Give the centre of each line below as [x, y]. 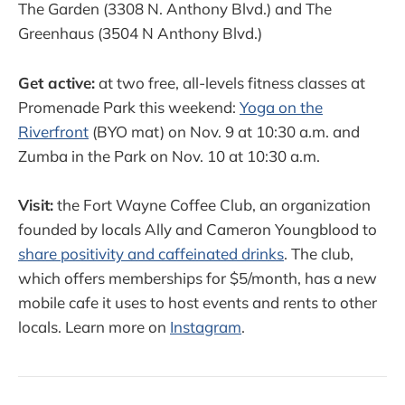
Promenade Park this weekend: [129, 107]
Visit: [36, 204]
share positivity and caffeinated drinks [151, 253]
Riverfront [53, 131]
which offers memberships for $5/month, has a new [198, 278]
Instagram [206, 326]
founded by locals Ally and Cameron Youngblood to [198, 229]
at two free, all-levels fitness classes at [230, 82]
